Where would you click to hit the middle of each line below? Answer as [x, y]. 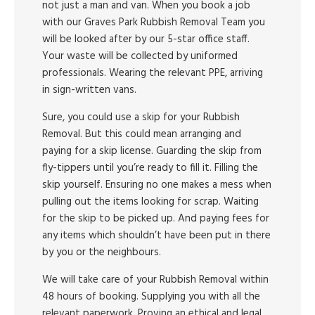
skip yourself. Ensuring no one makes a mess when [157, 185]
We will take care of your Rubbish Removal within [155, 280]
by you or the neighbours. [102, 252]
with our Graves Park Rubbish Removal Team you [154, 22]
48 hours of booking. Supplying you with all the [151, 297]
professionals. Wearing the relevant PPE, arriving [153, 73]
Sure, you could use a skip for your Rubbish [141, 117]
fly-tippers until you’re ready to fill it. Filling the [150, 168]
